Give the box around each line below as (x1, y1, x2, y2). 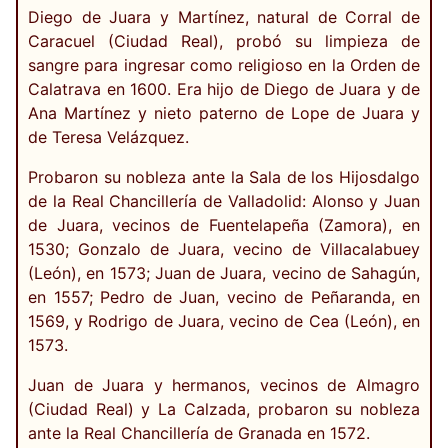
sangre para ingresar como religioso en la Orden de (28, 55, 420, 76)
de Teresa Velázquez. (28, 127, 189, 148)
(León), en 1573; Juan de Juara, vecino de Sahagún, (28, 263, 420, 284)
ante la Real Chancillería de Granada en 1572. (28, 423, 370, 444)
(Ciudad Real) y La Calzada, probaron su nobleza (28, 399, 420, 420)
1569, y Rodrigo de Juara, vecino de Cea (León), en (28, 311, 420, 332)
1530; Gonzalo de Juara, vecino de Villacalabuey (28, 239, 420, 260)
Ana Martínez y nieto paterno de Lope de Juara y (28, 103, 420, 124)
